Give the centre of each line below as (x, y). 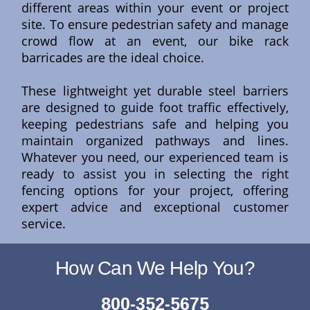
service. (44, 224)
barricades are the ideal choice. (113, 58)
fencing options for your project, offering (155, 191)
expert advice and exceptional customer (155, 207)
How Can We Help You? (155, 268)
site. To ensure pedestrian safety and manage (155, 25)
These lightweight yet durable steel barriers (155, 91)
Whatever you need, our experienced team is (155, 157)
